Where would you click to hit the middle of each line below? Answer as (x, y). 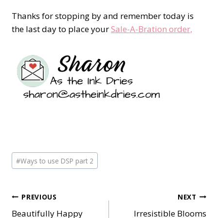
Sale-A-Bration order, (152, 29)
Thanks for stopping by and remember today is (103, 16)
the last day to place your (61, 29)
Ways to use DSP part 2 (57, 161)
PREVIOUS (39, 197)
